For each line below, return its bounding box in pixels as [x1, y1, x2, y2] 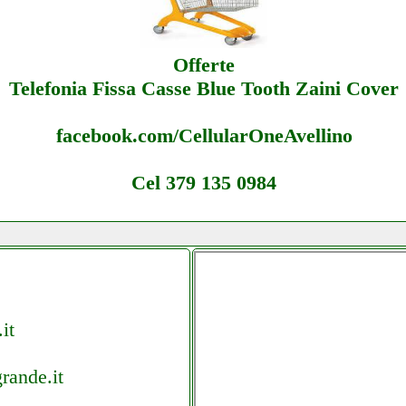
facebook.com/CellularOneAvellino [55, 123, 353, 147]
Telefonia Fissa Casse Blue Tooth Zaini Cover [9, 76, 399, 100]
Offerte [173, 53, 235, 76]
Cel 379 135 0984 [131, 170, 276, 194]
